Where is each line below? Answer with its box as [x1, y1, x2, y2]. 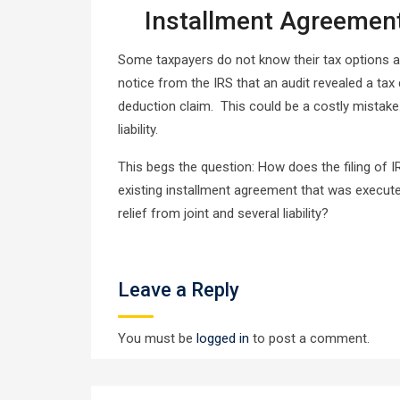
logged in [196, 330, 249, 346]
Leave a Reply [118, 279, 239, 301]
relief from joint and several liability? [118, 205, 329, 221]
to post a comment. [249, 330, 370, 346]
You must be [118, 330, 196, 346]
